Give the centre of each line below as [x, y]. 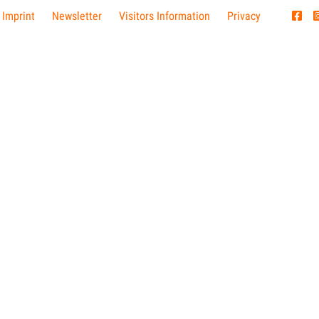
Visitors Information [164, 16]
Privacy [244, 16]
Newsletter [77, 16]
